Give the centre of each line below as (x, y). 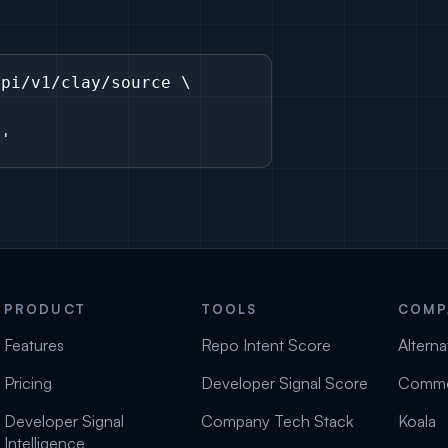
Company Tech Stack (277, 421)
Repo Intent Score (266, 345)
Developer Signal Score (285, 383)
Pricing (28, 383)
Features (34, 345)
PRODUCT (45, 309)
